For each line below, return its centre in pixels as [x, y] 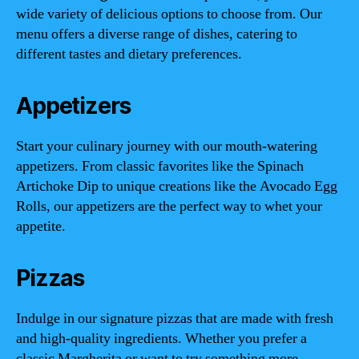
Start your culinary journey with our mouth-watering [167, 146]
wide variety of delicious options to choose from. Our [169, 14]
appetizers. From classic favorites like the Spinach [160, 166]
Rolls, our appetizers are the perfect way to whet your [169, 206]
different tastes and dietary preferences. [129, 54]
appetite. [41, 226]
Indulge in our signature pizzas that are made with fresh [175, 318]
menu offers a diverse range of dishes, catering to [157, 34]
